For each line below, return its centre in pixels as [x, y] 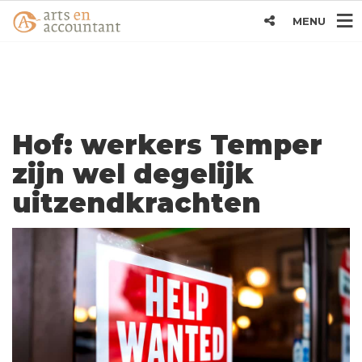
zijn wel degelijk [133, 174]
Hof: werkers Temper [167, 145]
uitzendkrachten [137, 203]
